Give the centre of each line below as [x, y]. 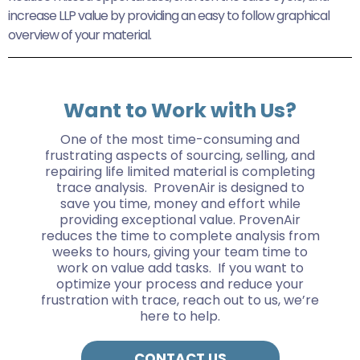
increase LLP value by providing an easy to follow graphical [169, 15]
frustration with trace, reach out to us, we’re [180, 300]
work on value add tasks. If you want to [180, 268]
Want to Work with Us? [180, 110]
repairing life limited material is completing [180, 171]
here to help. [180, 316]
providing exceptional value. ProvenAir [180, 219]
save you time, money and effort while [180, 203]
